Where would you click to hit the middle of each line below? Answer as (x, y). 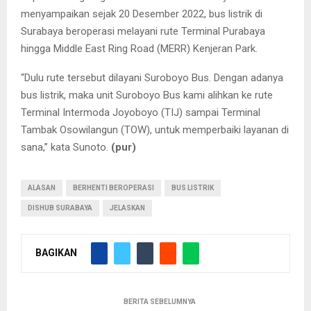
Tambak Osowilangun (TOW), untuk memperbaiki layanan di (155, 130)
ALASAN (42, 188)
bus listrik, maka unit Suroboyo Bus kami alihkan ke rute (147, 95)
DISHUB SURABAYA (60, 208)
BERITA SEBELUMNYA (160, 302)
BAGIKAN (56, 252)
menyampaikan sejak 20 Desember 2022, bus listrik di (142, 14)
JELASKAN (127, 208)
